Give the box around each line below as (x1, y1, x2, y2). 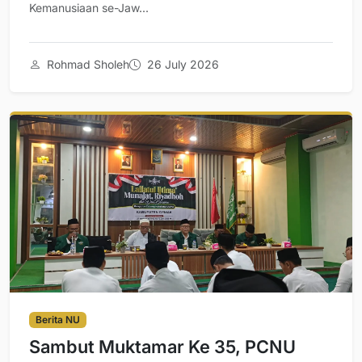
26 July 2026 (144, 57, 219, 71)
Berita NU (35, 314, 80, 326)
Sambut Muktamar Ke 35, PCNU (29, 336, 296, 358)
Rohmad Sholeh (44, 57, 129, 71)
